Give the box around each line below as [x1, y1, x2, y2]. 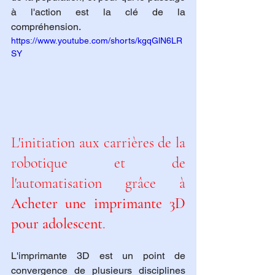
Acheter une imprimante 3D [11, 194, 185, 212]
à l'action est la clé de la [11, 6, 185, 18]
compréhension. [11, 21, 81, 33]
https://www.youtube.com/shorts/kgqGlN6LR [11, 36, 182, 46]
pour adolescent [11, 214, 103, 233]
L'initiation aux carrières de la [11, 133, 185, 152]
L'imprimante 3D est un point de [11, 249, 185, 261]
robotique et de [11, 153, 185, 172]
